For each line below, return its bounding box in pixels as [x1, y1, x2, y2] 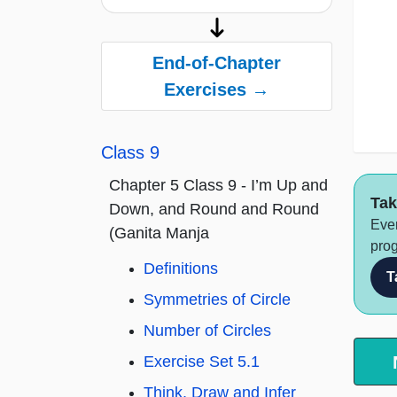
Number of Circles [144, 322, 271, 340]
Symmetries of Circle [144, 291, 291, 309]
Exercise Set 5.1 [144, 353, 260, 371]
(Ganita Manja [109, 224, 209, 243]
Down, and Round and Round [109, 200, 319, 219]
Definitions [144, 260, 218, 278]
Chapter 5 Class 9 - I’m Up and [109, 176, 328, 195]
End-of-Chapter [152, 53, 281, 74]
